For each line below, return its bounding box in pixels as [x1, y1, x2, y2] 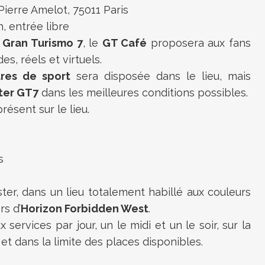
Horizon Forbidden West [21, 202, 148, 215]
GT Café [102, 36, 147, 49]
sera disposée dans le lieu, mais [70, 69, 251, 82]
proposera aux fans [147, 36, 251, 49]
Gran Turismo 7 [2, 36, 83, 49]
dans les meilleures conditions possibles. [38, 86, 248, 99]
